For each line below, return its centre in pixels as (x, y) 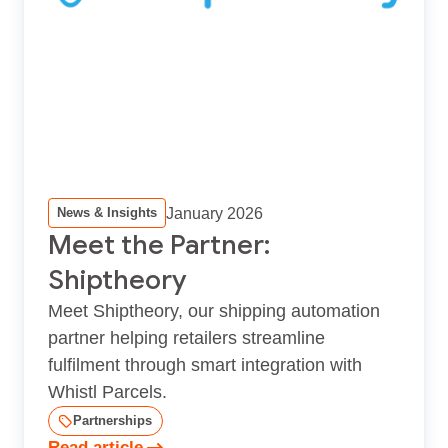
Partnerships (112, 420)
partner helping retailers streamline (186, 337)
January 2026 (214, 212)
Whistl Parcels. (107, 391)
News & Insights (107, 212)
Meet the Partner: (159, 244)
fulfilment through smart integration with (205, 364)
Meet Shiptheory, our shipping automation (214, 310)
